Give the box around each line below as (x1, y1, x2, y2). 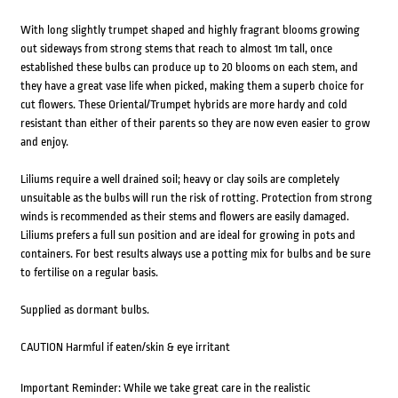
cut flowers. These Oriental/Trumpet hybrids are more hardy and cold (20, 98, 347, 112)
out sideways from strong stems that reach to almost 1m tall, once (20, 42, 332, 56)
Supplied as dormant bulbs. (20, 303, 149, 317)
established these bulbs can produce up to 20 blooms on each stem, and (20, 60, 358, 75)
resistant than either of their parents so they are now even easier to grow (20, 116, 370, 131)
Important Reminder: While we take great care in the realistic (20, 381, 310, 395)
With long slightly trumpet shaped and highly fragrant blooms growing (20, 23, 360, 37)
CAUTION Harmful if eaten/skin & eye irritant (20, 340, 230, 354)
